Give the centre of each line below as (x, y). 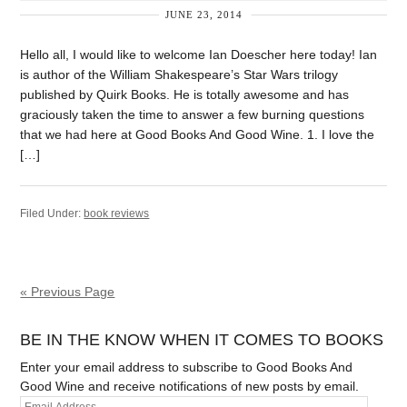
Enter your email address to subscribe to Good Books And (187, 367)
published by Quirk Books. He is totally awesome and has (185, 94)
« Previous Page (68, 291)
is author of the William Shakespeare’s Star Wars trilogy (179, 74)
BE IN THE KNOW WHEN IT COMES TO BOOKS (202, 340)
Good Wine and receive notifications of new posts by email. (190, 386)
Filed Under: (52, 213)
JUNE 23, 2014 (203, 14)
